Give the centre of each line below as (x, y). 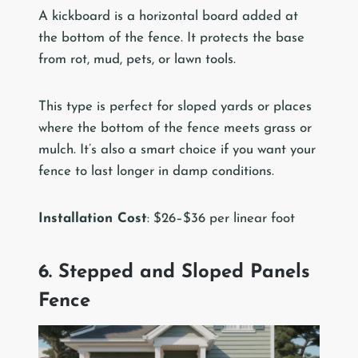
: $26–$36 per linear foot (221, 218)
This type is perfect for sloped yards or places (175, 106)
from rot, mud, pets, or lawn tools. (137, 59)
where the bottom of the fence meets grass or (175, 128)
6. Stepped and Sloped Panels (174, 272)
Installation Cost (93, 218)
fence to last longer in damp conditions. (156, 171)
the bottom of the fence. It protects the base (171, 38)
